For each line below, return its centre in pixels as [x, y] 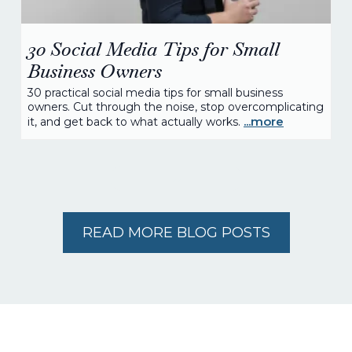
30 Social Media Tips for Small [154, 49]
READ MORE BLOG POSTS [176, 233]
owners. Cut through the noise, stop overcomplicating [176, 107]
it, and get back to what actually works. [136, 122]
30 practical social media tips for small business [155, 93]
